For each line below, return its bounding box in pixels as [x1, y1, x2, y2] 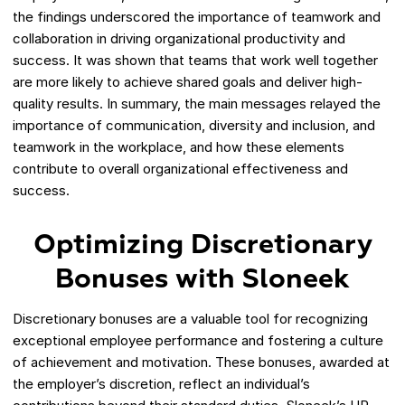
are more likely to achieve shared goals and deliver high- [13, 73, 363, 91]
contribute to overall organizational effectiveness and [13, 160, 348, 178]
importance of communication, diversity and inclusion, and [13, 117, 375, 135]
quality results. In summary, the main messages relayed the [13, 95, 381, 113]
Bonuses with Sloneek [55, 267, 350, 295]
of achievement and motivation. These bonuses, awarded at [13, 353, 390, 372]
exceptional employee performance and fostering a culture [13, 332, 383, 350]
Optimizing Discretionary [33, 232, 372, 260]
